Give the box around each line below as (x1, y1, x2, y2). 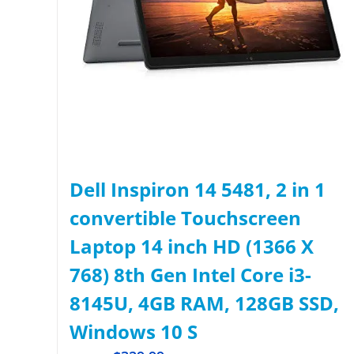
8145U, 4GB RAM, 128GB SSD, (70, 290, 339, 317)
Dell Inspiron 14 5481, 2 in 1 (70, 176, 326, 203)
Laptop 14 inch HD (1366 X (70, 233, 314, 260)
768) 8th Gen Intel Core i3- (70, 262, 311, 288)
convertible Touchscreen (70, 205, 301, 232)
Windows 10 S (70, 318, 198, 345)
